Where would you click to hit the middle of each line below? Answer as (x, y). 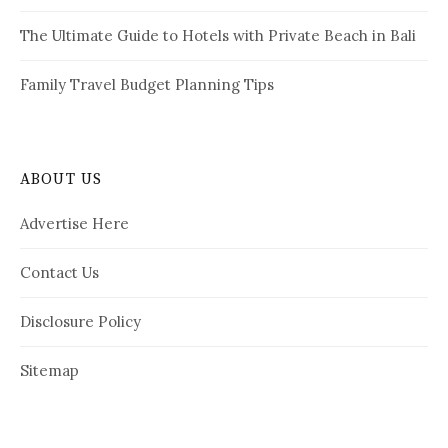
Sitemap (49, 370)
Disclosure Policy (80, 321)
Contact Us (59, 272)
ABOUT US (61, 179)
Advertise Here (74, 223)
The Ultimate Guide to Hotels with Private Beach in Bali (218, 35)
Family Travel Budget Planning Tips (147, 84)
